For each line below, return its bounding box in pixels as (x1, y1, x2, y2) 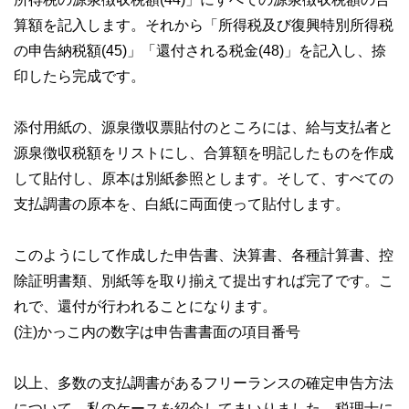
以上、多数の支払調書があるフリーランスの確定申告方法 (14, 375, 393, 391)
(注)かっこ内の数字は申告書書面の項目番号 (14, 324, 300, 340)
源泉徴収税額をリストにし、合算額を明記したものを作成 (14, 145, 393, 161)
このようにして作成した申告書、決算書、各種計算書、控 (14, 247, 393, 263)
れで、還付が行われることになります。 (14, 299, 277, 314)
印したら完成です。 (14, 68, 145, 84)
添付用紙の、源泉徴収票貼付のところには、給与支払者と (14, 120, 393, 135)
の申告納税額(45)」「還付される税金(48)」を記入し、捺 (14, 43, 386, 58)
